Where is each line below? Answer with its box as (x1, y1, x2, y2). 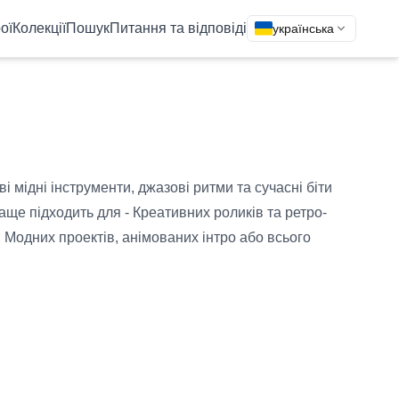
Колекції (12, 20, 66, 36)
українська (273, 21, 334, 36)
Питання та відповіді (110, 20, 247, 36)
